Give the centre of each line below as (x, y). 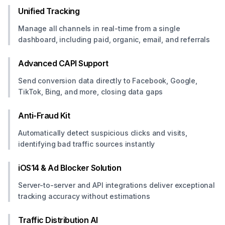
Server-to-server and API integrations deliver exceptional (117, 185)
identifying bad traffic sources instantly (87, 144)
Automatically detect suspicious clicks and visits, (103, 133)
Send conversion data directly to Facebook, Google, (108, 81)
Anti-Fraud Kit (44, 116)
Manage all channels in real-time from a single (99, 28)
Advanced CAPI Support (63, 63)
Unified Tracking (49, 11)
